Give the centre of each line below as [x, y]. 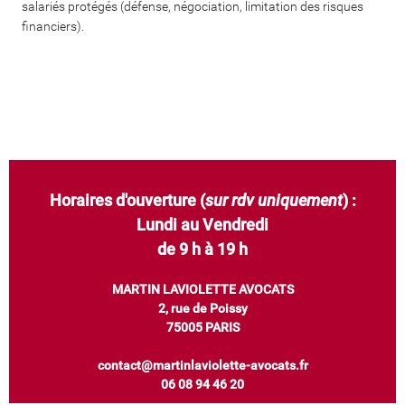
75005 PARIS [202, 328]
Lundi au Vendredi [202, 225]
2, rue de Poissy [202, 309]
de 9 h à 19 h [202, 250]
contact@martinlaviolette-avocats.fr [202, 366]
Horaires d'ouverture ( [127, 201]
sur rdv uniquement [273, 201]
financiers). [53, 27]
